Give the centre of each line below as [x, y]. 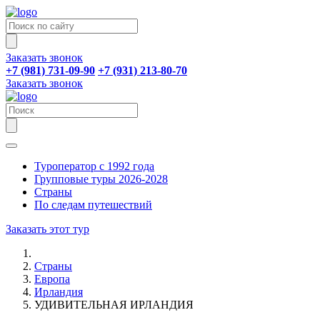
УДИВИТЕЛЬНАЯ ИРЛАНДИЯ [114, 305]
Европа [52, 279]
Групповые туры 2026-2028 [101, 179]
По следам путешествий [93, 205]
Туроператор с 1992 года [94, 166]
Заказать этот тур [47, 229]
